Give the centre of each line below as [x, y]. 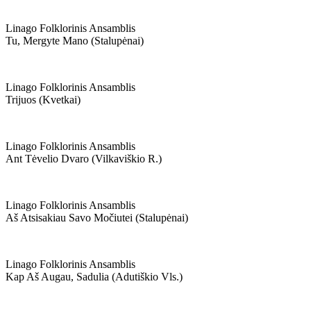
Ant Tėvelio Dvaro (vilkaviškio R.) [84, 159]
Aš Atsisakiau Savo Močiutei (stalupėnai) [97, 218]
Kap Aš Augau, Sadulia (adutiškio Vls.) [94, 277]
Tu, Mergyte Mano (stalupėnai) [75, 41]
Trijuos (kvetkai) [43, 100]
